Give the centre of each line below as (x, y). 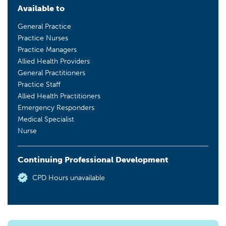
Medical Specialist (46, 119)
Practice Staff (39, 84)
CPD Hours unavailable (69, 177)
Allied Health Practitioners (59, 96)
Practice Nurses (43, 38)
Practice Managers (47, 49)
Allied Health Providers (54, 61)
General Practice (44, 26)
